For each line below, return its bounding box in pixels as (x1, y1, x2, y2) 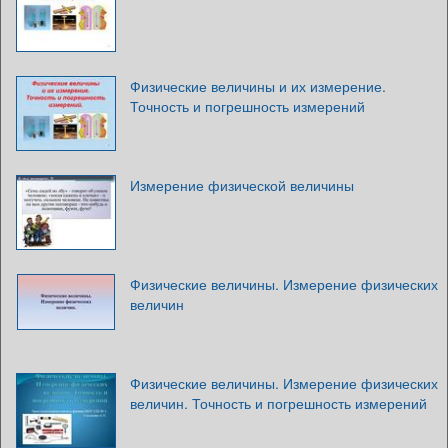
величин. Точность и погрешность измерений (130, 392, 427, 413)
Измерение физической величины (130, 174, 354, 195)
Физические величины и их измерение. (130, 75, 386, 96)
